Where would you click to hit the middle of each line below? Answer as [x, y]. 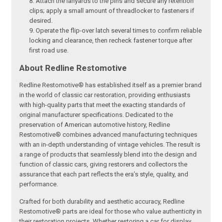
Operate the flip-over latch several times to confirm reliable [119, 30]
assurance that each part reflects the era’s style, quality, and [104, 174]
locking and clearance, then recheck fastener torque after [111, 40]
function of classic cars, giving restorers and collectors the [104, 164]
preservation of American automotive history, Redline [95, 124]
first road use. [49, 50]
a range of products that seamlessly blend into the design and [108, 154]
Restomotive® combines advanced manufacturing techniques [109, 134]
